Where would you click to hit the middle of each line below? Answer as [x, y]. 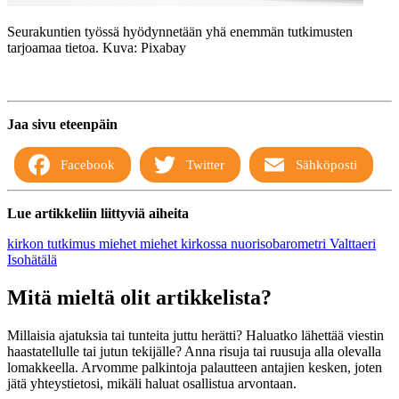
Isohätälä [32, 260]
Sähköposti [326, 165]
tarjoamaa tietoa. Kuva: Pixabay [97, 48]
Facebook [87, 165]
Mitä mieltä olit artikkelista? [139, 298]
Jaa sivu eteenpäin [62, 125]
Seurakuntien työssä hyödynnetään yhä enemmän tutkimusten [180, 32]
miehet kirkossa [185, 244]
